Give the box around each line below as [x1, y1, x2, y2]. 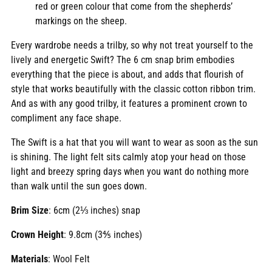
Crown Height [11, 229, 64, 241]
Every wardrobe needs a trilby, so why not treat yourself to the [11, 39, 253, 52]
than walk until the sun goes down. [11, 180, 147, 192]
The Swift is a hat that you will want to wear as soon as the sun [11, 137, 258, 149]
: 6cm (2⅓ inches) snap [49, 205, 140, 217]
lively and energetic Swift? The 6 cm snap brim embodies [11, 54, 234, 66]
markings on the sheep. [35, 15, 127, 27]
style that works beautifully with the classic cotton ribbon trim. [11, 83, 256, 95]
